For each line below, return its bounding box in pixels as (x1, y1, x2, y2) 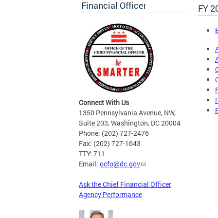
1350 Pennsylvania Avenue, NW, (79, 108, 176, 118)
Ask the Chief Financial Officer (79, 180, 171, 189)
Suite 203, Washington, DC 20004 (79, 118, 181, 128)
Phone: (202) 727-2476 (79, 128, 149, 138)
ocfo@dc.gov (100, 159, 140, 169)
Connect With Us (79, 98, 129, 108)
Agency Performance (79, 190, 142, 200)
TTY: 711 (79, 149, 105, 159)
